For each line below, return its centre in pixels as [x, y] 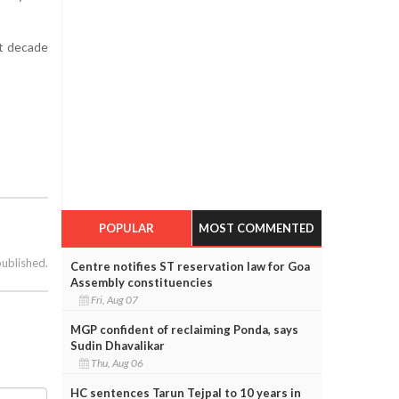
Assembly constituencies [141, 282]
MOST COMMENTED [257, 228]
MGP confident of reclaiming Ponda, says [184, 329]
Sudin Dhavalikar [117, 345]
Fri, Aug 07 [115, 299]
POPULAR [126, 228]
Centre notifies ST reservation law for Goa [190, 266]
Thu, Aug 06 [118, 362]
